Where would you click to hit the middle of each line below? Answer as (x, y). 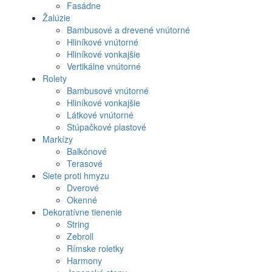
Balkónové (87, 151)
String (78, 224)
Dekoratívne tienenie (82, 212)
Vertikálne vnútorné (104, 66)
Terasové (85, 163)
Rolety (55, 78)
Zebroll (80, 236)
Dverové (83, 187)
